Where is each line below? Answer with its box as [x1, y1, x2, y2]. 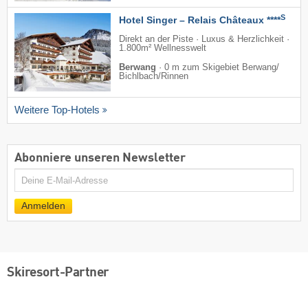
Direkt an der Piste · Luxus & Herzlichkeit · [119, 34, 289, 44]
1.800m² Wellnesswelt [119, 43, 206, 53]
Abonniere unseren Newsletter [14, 151, 186, 164]
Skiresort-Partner [7, 265, 109, 280]
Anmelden [21, 201, 65, 212]
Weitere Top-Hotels [14, 104, 100, 115]
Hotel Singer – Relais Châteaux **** [119, 14, 280, 25]
